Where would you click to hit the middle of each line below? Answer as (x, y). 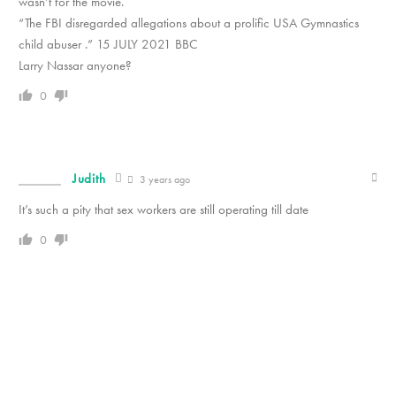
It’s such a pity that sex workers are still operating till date (164, 210)
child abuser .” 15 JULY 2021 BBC (108, 45)
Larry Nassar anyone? (75, 66)
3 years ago (164, 180)
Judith (89, 179)
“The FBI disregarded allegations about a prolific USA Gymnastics (189, 23)
